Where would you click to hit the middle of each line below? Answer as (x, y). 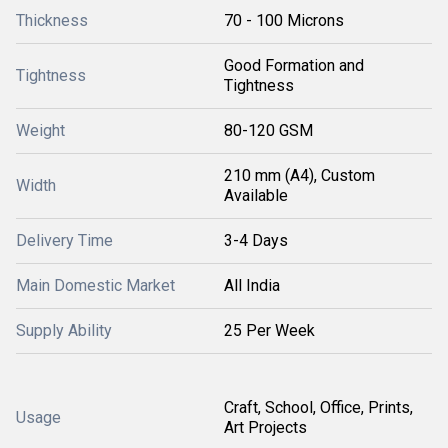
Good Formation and (294, 65)
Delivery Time (64, 240)
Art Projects (265, 427)
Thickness (52, 20)
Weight (40, 130)
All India (252, 285)
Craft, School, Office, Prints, (318, 407)
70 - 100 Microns (284, 20)
